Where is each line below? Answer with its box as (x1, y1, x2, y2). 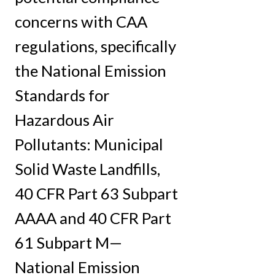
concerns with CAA (15, 12, 147, 31)
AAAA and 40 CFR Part (15, 208, 171, 227)
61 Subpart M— (15, 233, 122, 252)
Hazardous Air (15, 110, 114, 129)
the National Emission (15, 61, 166, 80)
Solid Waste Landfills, (15, 159, 160, 178)
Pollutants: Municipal (15, 134, 163, 153)
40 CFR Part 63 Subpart (15, 184, 178, 203)
